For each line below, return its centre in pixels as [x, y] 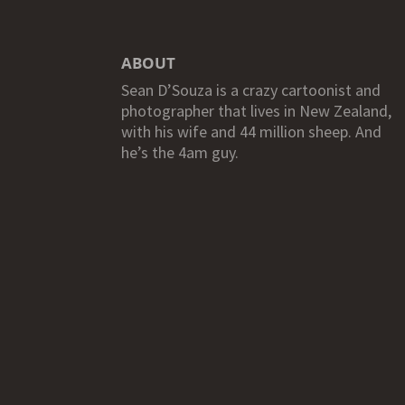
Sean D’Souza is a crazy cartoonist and [251, 90]
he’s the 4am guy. [180, 153]
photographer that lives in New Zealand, [257, 111]
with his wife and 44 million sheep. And [252, 132]
